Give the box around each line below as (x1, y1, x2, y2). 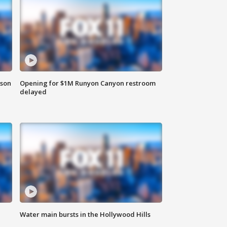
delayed (20, 87, 47, 97)
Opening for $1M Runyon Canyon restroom (20, 79, 156, 88)
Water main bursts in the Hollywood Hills (20, 210, 151, 219)
